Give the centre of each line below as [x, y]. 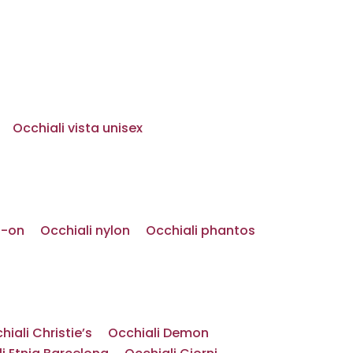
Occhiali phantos [201, 230]
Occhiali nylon [85, 230]
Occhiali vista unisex [78, 128]
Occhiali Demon [158, 333]
